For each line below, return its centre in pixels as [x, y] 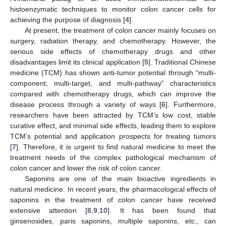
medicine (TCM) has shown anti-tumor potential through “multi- [113, 72]
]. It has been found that [162, 210]
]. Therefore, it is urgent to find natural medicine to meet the [116, 147]
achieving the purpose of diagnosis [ [68, 19]
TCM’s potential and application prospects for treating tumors [113, 136]
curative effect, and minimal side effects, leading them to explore [113, 125]
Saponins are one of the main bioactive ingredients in [120, 178]
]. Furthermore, [191, 104]
